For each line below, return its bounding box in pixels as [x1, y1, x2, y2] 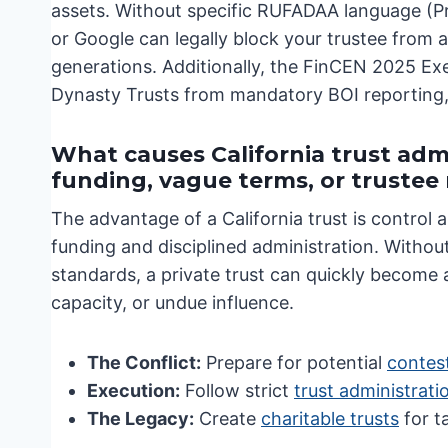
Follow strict [180, 379, 294, 401]
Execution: [87, 379, 180, 401]
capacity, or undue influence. [51, 291, 294, 313]
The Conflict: [87, 351, 201, 373]
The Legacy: [87, 407, 194, 429]
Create [194, 407, 261, 429]
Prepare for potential [201, 351, 387, 373]
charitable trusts [261, 407, 399, 429]
